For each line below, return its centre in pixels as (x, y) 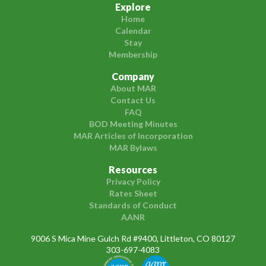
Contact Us (133, 100)
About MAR (133, 88)
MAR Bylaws (133, 147)
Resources (133, 169)
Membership (133, 55)
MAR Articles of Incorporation (133, 135)
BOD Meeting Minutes (133, 123)
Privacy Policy (133, 181)
